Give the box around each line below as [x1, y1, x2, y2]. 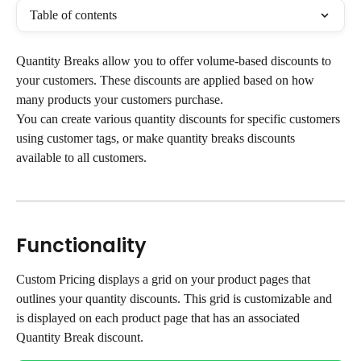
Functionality [16, 231, 147, 259]
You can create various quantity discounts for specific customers [16, 112, 343, 126]
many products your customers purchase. [16, 93, 223, 106]
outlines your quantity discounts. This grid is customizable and [16, 291, 335, 305]
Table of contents [30, 8, 117, 22]
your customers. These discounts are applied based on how [16, 73, 317, 87]
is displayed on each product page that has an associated [16, 310, 303, 325]
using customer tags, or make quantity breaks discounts [16, 131, 298, 145]
